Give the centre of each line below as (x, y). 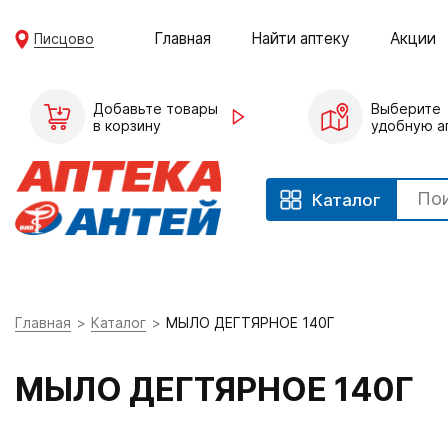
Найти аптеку (301, 38)
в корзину (127, 125)
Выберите (405, 108)
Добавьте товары (155, 108)
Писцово (64, 38)
